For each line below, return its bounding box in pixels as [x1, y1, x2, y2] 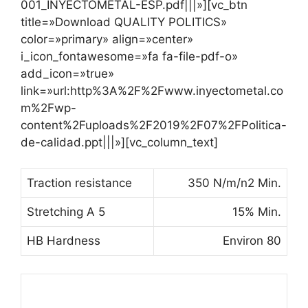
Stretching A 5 [27, 205, 105, 219]
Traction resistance [27, 176, 132, 190]
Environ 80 [223, 234, 281, 247]
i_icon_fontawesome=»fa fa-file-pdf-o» [21, 49, 238, 63]
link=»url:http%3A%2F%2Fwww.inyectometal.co [21, 83, 283, 98]
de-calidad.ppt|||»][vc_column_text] [21, 135, 218, 149]
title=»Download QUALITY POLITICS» [21, 14, 227, 29]
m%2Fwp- [21, 100, 76, 115]
